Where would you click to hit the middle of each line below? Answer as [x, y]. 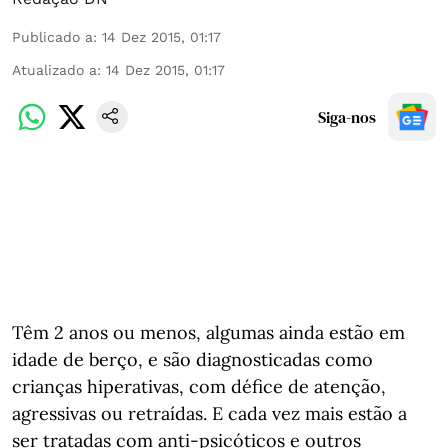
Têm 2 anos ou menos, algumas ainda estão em [208, 332]
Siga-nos [347, 117]
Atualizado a [54, 70]
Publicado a [52, 37]
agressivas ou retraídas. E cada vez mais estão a [209, 413]
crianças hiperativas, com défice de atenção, [199, 386]
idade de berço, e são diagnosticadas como [192, 359]
